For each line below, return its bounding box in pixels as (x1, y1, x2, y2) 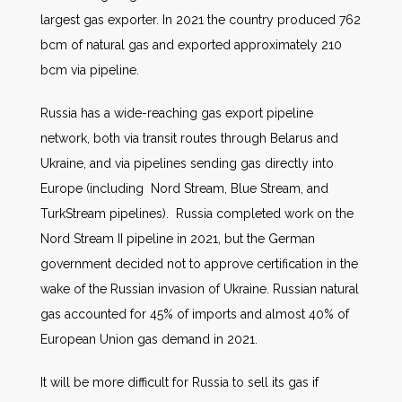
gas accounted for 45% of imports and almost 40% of (40, 307, 349, 321)
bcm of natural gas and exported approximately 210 (40, 38, 342, 52)
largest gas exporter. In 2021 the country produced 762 (40, 13, 361, 27)
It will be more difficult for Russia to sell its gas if (40, 375, 319, 389)
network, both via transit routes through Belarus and (40, 131, 338, 145)
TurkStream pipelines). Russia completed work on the (40, 206, 354, 221)
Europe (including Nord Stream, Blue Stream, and (40, 181, 328, 196)
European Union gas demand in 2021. (40, 332, 258, 346)
